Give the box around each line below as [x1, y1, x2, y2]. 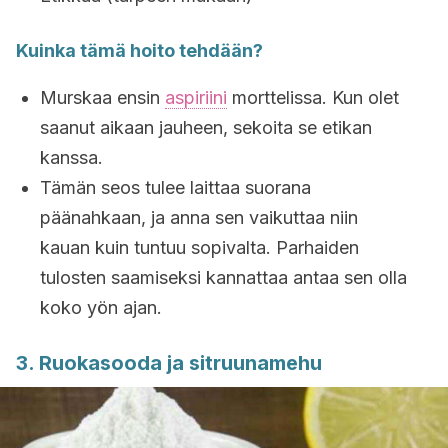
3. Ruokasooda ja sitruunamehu [16, 351, 322, 375]
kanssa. [40, 147, 103, 168]
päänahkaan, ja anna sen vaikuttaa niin [40, 207, 358, 228]
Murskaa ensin [40, 87, 165, 108]
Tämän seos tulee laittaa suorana [40, 177, 311, 198]
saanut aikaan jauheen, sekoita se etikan [40, 117, 372, 138]
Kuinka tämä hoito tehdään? [16, 40, 263, 61]
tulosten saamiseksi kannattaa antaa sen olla [40, 267, 407, 288]
